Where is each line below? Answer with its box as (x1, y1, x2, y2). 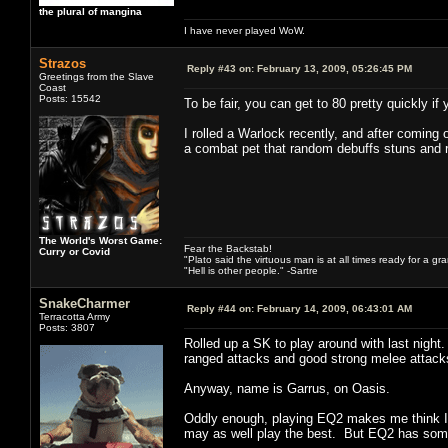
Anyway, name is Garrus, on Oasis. (184, 380, 390, 396)
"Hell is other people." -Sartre (184, 264, 318, 276)
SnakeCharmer (39, 295, 130, 311)
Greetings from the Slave (39, 70, 154, 82)
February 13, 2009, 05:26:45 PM (254, 62, 412, 74)
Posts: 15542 (39, 92, 101, 104)
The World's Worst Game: (39, 234, 162, 246)
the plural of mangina (39, 5, 142, 17)
